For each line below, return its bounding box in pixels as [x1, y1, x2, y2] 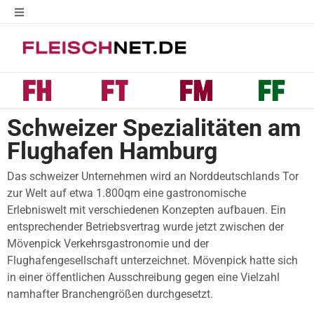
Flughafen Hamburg [7, 137, 217, 165]
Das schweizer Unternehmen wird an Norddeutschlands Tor [7, 169, 299, 183]
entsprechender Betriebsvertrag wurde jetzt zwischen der [7, 219, 284, 233]
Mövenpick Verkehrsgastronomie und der [7, 236, 209, 250]
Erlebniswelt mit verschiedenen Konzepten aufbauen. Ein [7, 203, 286, 217]
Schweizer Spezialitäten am [7, 114, 301, 142]
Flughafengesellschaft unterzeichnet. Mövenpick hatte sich [7, 253, 298, 267]
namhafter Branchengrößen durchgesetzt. [7, 287, 213, 301]
